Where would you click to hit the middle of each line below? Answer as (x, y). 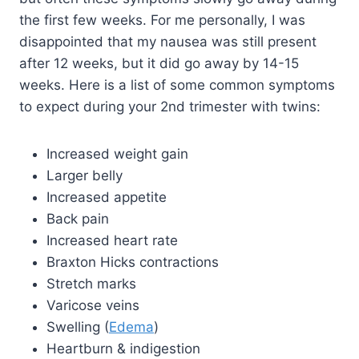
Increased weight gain (117, 154)
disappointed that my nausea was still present (168, 42)
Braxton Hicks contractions (133, 262)
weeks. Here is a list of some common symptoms (177, 85)
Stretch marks (91, 284)
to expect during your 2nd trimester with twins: (170, 107)
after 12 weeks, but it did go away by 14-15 (159, 64)
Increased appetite (107, 198)
